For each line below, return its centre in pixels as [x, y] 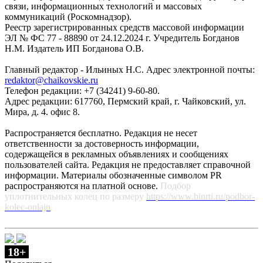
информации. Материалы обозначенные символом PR [113, 175]
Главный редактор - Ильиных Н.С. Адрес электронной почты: [130, 70]
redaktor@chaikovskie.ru [51, 80]
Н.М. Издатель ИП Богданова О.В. [74, 48]
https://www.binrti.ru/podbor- [200, 196]
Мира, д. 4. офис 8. [42, 112]
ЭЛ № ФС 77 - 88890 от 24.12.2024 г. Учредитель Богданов [122, 38]
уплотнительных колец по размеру [75, 196]
